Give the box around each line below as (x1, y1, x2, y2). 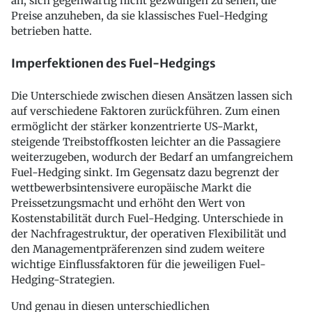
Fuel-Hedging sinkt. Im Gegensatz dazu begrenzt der (11, 165, 279, 179)
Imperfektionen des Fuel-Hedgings (11, 56, 216, 72)
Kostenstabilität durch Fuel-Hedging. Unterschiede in (11, 211, 283, 225)
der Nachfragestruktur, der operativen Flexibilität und (11, 226, 286, 240)
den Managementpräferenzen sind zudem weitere (11, 242, 265, 256)
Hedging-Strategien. (11, 272, 115, 286)
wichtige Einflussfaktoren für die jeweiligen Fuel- (11, 257, 266, 271)
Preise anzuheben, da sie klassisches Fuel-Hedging (11, 9, 267, 23)
